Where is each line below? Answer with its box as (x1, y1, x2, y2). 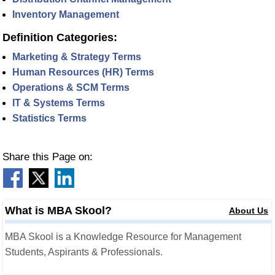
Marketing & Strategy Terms (12, 51, 141, 62)
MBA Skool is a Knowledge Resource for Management (5, 231, 241, 242)
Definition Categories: (2, 31, 117, 44)
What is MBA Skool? (5, 204, 112, 217)
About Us (229, 205, 269, 215)
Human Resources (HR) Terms (12, 66, 154, 77)
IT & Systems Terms (12, 97, 105, 108)
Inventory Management (12, 9, 119, 20)
